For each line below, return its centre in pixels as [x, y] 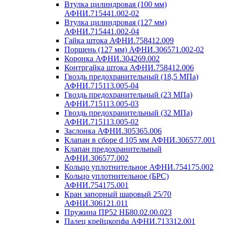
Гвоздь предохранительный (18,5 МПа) [131, 77]
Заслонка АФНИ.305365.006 [113, 131]
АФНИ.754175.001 [96, 185]
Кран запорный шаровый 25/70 [118, 194]
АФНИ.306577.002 [96, 158]
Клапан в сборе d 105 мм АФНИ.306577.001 [140, 140]
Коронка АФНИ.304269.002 [112, 59]
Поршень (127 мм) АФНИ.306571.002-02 [134, 49]
